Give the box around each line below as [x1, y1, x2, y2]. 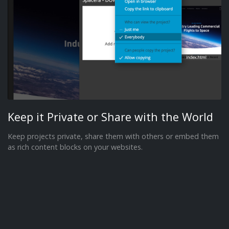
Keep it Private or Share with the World [8, 109, 213, 125]
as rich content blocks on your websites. [8, 142, 143, 152]
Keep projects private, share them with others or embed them [8, 131, 219, 141]
